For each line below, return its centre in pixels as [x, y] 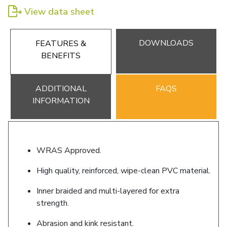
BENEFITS [61, 55]
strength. [53, 203]
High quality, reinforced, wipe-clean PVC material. [124, 171]
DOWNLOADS [166, 43]
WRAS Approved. [69, 150]
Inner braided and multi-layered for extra [108, 191]
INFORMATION [61, 101]
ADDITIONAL [61, 88]
